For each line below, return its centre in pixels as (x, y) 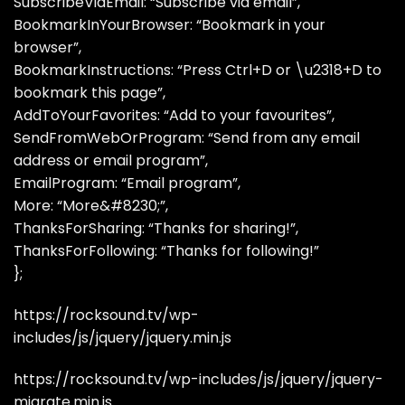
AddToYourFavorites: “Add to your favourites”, (174, 116)
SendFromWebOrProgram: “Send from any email (187, 138)
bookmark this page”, (89, 93)
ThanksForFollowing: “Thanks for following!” (166, 251)
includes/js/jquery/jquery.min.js (122, 338)
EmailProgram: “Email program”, (127, 184)
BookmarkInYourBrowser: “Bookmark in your (170, 25)
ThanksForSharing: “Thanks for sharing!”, (156, 229)
